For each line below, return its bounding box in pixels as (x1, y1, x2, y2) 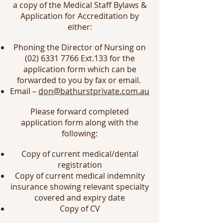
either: (67, 21, 92, 32)
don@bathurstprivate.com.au (38, 86, 149, 97)
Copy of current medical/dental (21, 148, 138, 159)
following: (62, 128, 98, 139)
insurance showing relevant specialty (10, 181, 149, 192)
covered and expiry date (34, 192, 125, 203)
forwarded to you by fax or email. (16, 75, 143, 86)
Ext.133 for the (78, 53, 135, 64)
